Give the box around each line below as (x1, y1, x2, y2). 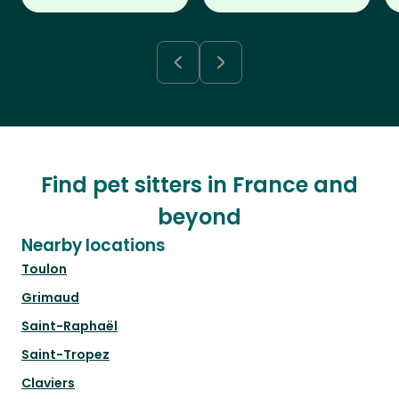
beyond (158, 202, 241, 232)
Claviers (21, 374, 75, 393)
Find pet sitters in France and (41, 170, 358, 200)
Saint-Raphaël (21, 317, 118, 336)
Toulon (21, 260, 67, 279)
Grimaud (21, 289, 79, 307)
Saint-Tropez (21, 346, 110, 364)
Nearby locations (21, 233, 166, 258)
